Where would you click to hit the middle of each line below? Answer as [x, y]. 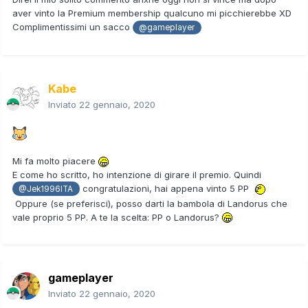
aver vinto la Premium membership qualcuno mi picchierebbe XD [153, 13]
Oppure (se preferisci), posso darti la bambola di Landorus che [150, 203]
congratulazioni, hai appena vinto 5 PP [165, 188]
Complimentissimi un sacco [73, 27]
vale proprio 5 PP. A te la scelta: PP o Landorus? [117, 217]
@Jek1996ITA [46, 189]
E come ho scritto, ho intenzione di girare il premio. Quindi [137, 174]
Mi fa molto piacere [55, 161]
